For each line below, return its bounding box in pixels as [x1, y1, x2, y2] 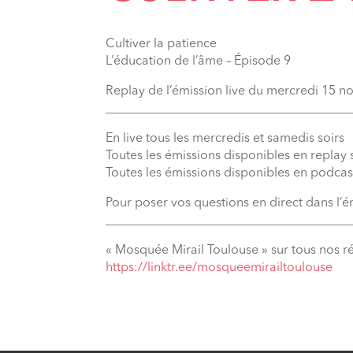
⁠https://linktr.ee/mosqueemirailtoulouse [106, 262, 333, 274]
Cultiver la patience [106, 38, 217, 50]
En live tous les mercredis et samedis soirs [106, 132, 345, 145]
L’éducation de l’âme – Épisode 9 [106, 55, 292, 68]
